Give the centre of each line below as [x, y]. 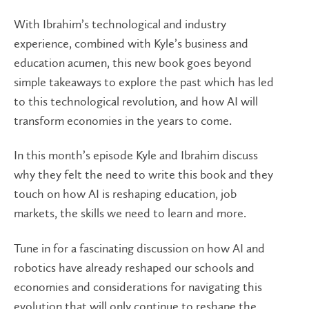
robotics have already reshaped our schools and [134, 267]
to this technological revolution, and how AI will [136, 101]
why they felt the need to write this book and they [143, 175]
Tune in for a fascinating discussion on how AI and [139, 248]
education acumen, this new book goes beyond [133, 62]
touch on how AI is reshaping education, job [125, 194]
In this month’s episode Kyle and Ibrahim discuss [136, 155]
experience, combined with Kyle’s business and [131, 43]
